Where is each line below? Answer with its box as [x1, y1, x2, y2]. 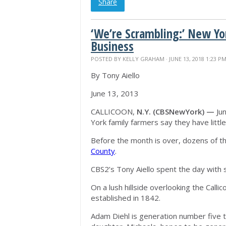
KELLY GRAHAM [123, 55, 164, 63]
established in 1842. [91, 193, 160, 203]
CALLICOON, [91, 106, 135, 117]
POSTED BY [91, 55, 123, 63]
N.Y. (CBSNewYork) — [135, 106, 214, 117]
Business [91, 38, 134, 54]
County [91, 146, 115, 156]
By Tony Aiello [91, 70, 140, 80]
